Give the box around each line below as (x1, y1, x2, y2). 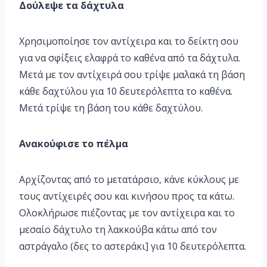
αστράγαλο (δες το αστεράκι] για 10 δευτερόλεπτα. (19, 240, 246, 253)
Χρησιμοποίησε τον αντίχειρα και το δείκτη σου (19, 35, 238, 48)
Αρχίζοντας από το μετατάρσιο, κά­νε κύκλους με (19, 173, 239, 187)
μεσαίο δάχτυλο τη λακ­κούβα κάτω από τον (19, 223, 217, 237)
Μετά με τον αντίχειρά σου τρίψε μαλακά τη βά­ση (19, 68, 245, 82)
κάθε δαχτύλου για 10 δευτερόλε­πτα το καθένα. (19, 85, 232, 98)
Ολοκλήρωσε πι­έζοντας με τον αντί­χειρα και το (19, 206, 235, 220)
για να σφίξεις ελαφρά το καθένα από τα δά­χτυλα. (19, 51, 240, 65)
